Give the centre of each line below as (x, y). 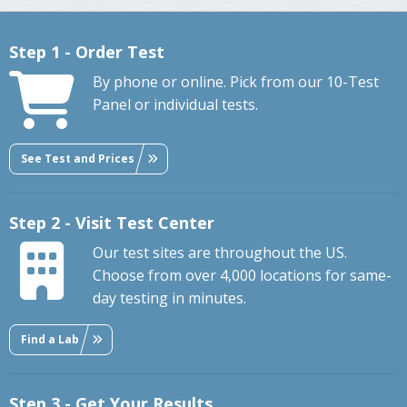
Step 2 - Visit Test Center (112, 223)
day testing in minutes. (169, 298)
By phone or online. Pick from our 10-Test (236, 82)
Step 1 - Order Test (87, 52)
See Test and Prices (78, 158)
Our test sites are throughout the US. (220, 253)
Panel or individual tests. (175, 105)
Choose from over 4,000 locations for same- (242, 276)
